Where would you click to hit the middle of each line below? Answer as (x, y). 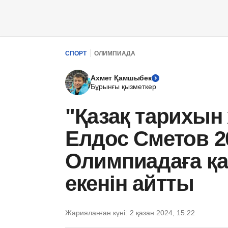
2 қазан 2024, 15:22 (162, 212)
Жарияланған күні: (96, 212)
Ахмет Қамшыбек (121, 78)
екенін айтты (130, 183)
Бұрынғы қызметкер (123, 87)
